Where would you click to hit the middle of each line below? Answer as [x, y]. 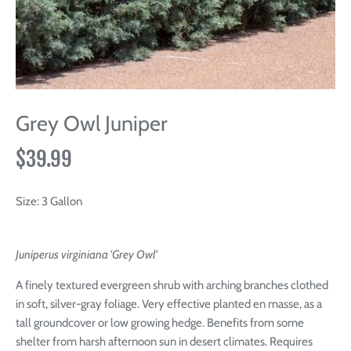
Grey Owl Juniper [92, 123]
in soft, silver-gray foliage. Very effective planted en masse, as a [169, 304]
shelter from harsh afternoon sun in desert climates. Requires [164, 341]
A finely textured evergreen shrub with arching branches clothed [172, 285]
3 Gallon [61, 201]
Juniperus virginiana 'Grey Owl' [87, 254]
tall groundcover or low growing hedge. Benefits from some [160, 322]
